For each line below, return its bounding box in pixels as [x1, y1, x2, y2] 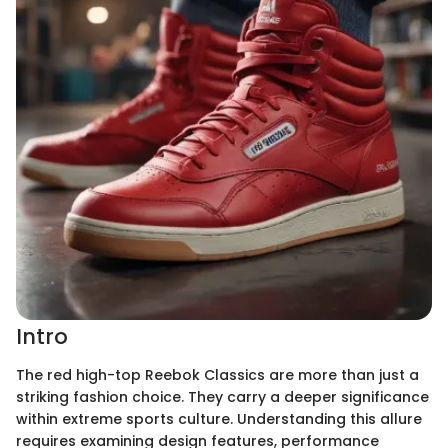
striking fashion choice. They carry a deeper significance [16, 386, 429, 407]
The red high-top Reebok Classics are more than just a [16, 364, 419, 385]
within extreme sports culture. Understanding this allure [16, 408, 422, 429]
